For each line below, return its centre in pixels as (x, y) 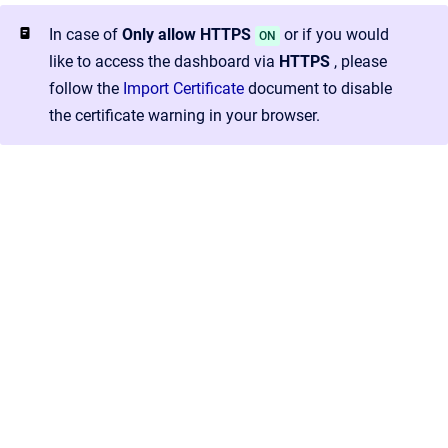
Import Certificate (183, 89)
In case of (85, 35)
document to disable (318, 89)
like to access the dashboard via (164, 62)
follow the (86, 89)
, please (358, 62)
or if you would (335, 35)
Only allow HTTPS (186, 35)
